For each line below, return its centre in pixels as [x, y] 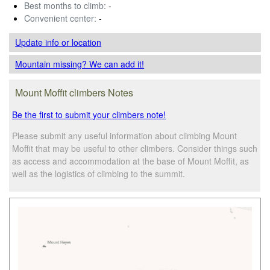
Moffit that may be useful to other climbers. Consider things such [135, 148]
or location [82, 42]
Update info [39, 42]
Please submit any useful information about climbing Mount [125, 135]
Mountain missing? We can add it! [80, 64]
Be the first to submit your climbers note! [89, 114]
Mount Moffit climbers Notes [74, 92]
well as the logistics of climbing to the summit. [99, 173]
